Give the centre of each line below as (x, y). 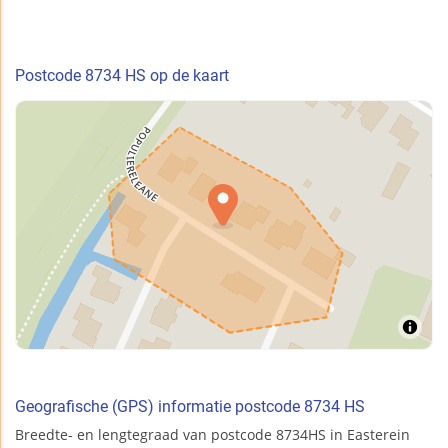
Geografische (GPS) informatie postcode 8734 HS (190, 406)
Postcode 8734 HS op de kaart (122, 75)
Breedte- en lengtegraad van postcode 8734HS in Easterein (212, 434)
